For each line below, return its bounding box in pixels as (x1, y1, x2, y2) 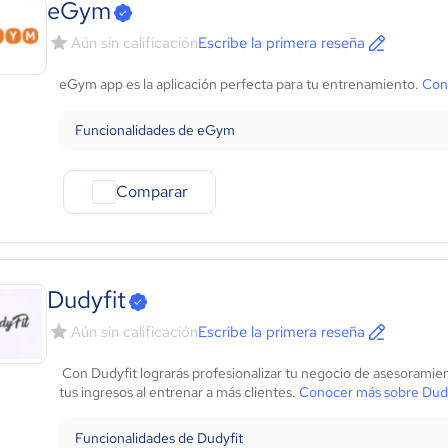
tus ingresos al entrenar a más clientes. (59, 383, 299, 401)
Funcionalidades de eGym (75, 121, 235, 139)
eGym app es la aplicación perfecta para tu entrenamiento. (59, 75, 422, 93)
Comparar (115, 181, 188, 202)
